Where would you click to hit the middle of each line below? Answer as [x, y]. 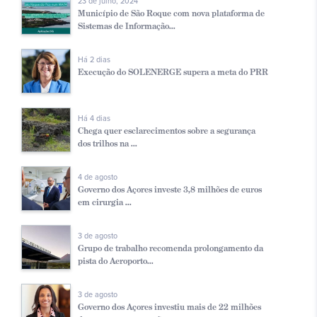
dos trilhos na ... [108, 144]
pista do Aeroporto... [116, 261]
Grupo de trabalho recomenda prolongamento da [171, 248]
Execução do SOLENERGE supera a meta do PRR [173, 72]
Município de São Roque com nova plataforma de [171, 13]
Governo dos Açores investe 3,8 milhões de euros [170, 190]
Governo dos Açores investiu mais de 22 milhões [169, 307]
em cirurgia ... [105, 202]
